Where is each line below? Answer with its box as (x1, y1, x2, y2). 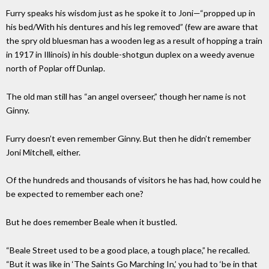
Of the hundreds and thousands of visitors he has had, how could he (6, 175, 261, 186)
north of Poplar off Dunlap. (6, 63, 105, 74)
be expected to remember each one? (6, 189, 144, 199)
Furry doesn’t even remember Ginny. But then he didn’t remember (6, 133, 251, 144)
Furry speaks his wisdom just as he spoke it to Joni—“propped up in (6, 8, 255, 19)
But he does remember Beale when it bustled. (6, 217, 177, 228)
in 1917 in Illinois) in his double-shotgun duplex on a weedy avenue (6, 49, 255, 60)
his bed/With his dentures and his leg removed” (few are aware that (6, 22, 258, 32)
